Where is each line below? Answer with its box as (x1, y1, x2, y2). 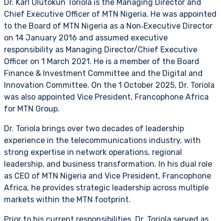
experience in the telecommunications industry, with (4, 136, 201, 146)
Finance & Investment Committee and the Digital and (4, 69, 203, 78)
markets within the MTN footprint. (4, 195, 131, 205)
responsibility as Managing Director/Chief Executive (4, 45, 197, 55)
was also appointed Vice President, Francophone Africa (4, 92, 209, 102)
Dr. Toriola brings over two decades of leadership (4, 124, 184, 134)
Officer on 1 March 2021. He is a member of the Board (4, 57, 199, 67)
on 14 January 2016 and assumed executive (4, 33, 168, 43)
